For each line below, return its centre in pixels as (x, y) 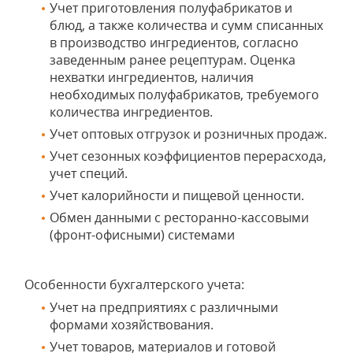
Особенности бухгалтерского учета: (134, 284)
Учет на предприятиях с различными (164, 307)
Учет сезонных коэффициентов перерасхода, (188, 156)
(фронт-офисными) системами (142, 235)
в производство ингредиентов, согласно (174, 43)
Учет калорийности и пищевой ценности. (177, 195)
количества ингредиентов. (131, 112)
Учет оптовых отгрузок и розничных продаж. (188, 134)
